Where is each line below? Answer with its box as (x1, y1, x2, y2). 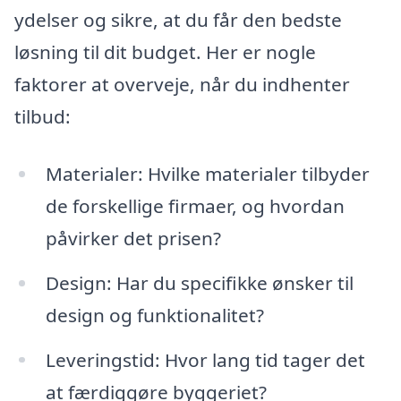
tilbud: (14, 104, 71, 130)
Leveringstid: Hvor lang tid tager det (45, 346, 365, 372)
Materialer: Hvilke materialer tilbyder (45, 160, 370, 186)
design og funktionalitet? (45, 302, 264, 328)
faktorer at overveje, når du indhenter (14, 72, 350, 98)
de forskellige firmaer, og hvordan (45, 192, 345, 218)
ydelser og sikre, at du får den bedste (14, 7, 342, 33)
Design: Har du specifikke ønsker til (45, 269, 354, 295)
